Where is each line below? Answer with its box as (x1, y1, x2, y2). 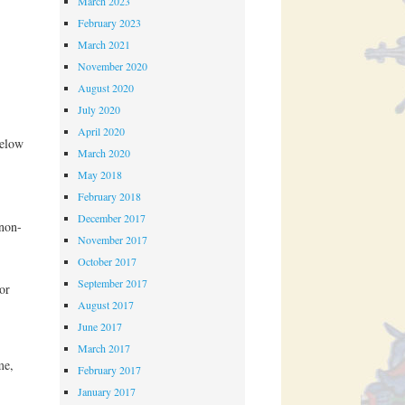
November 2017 (78, 232, 148, 248)
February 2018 (78, 189, 142, 204)
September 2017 (78, 276, 148, 291)
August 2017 (78, 297, 135, 313)
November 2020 (78, 59, 148, 74)
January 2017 (78, 384, 137, 400)
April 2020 (78, 124, 126, 139)
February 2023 (78, 15, 142, 31)
